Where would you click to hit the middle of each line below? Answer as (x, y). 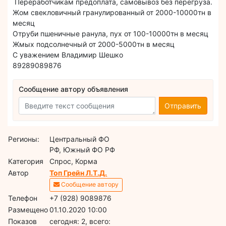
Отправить (183, 106)
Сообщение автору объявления (74, 89)
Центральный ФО (80, 139)
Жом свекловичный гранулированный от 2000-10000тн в (112, 12)
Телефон (23, 198)
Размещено (28, 209)
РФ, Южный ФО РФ (82, 149)
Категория (26, 161)
